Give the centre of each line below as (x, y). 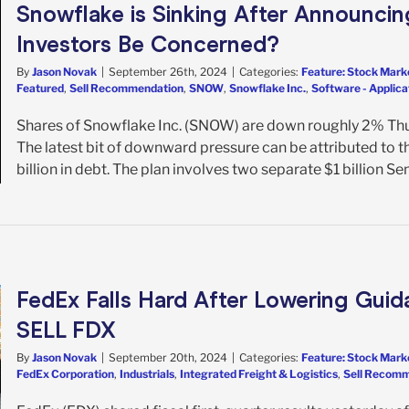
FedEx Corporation (65, 373)
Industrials (147, 373)
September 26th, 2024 (168, 71)
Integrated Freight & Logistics (259, 373)
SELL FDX (66, 330)
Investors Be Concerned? (148, 44)
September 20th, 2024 (168, 357)
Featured (40, 88)
